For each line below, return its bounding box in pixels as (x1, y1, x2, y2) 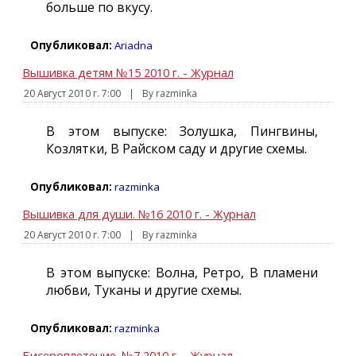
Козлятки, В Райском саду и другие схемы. (46, 140, 307, 157)
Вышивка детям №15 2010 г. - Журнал (22, 64, 234, 80)
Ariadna (114, 38, 153, 52)
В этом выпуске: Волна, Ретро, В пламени (46, 264, 318, 281)
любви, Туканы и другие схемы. (46, 281, 242, 299)
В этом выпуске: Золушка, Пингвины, (46, 122, 318, 140)
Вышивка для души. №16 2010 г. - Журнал (22, 206, 256, 222)
